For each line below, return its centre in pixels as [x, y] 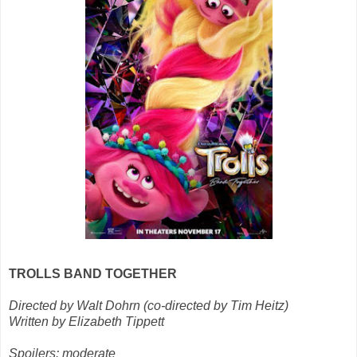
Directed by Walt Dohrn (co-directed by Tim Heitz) [149, 306]
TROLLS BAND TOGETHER [93, 274]
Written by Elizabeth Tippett [86, 322]
